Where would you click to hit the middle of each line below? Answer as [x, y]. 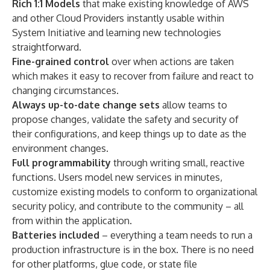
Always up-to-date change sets [86, 105]
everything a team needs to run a [181, 235]
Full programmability [61, 163]
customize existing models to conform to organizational [135, 192]
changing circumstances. [65, 90]
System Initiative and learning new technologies [117, 33]
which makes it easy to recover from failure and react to [133, 76]
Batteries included [56, 235]
